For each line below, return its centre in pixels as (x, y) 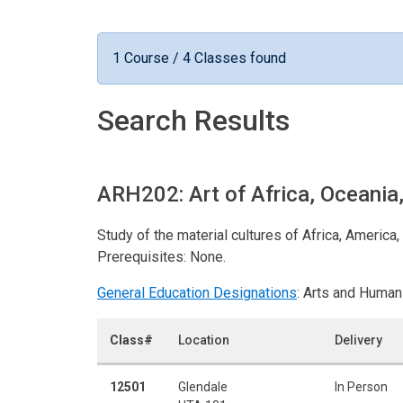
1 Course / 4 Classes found (199, 58)
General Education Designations (197, 292)
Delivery (358, 340)
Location (204, 340)
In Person (361, 386)
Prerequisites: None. (161, 256)
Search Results (193, 120)
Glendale (203, 386)
